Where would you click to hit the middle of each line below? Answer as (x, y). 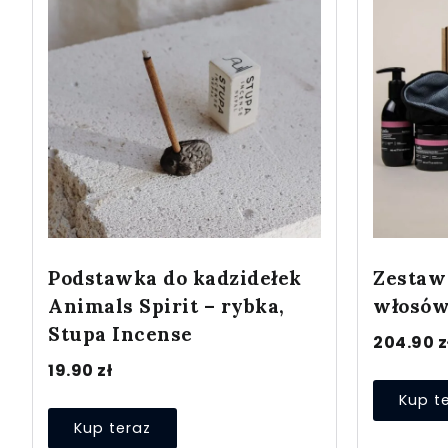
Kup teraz (112, 427)
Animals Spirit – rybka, (166, 305)
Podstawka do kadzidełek (175, 277)
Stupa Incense (120, 333)
